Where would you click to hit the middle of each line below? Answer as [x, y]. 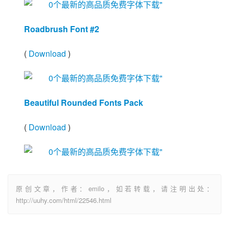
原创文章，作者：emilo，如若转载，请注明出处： [114, 188]
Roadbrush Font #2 [62, 29]
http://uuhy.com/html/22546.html [64, 200]
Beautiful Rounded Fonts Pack [84, 102]
